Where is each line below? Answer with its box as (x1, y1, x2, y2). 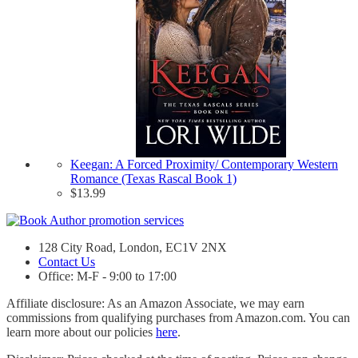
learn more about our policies (6, 324, 156, 339)
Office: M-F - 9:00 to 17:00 (38, 268, 177, 283)
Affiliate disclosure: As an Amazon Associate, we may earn (6, 296, 304, 310)
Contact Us (38, 254, 95, 268)
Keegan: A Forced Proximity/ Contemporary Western (70, 157, 338, 171)
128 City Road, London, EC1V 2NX (38, 240, 227, 254)
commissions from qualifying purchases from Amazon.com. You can (6, 310, 350, 324)
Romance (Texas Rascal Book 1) (70, 171, 237, 185)
